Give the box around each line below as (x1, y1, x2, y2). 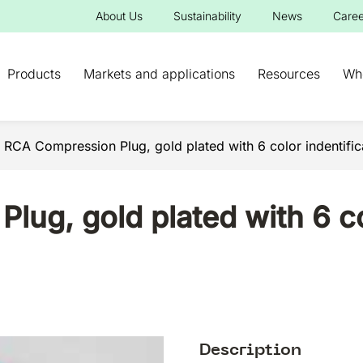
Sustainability (173, 9, 241, 23)
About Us (96, 9, 143, 23)
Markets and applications (83, 66, 235, 82)
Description (199, 339, 301, 361)
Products (7, 66, 61, 82)
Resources (258, 66, 320, 82)
